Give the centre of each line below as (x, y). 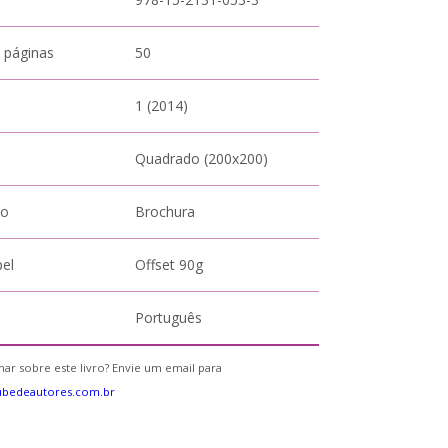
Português (169, 317)
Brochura (165, 211)
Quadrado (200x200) (202, 158)
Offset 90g (169, 264)
